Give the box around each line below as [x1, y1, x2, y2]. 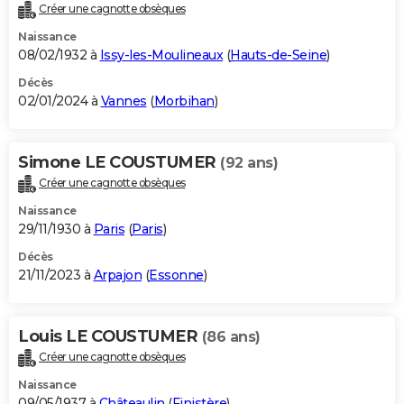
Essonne [149, 267, 204, 284]
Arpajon [93, 267, 142, 284]
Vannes [100, 93, 147, 110]
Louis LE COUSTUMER [18, 326, 202, 347]
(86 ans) [201, 328, 261, 346]
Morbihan [153, 93, 215, 110]
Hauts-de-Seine [230, 47, 326, 64]
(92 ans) [220, 154, 278, 172]
